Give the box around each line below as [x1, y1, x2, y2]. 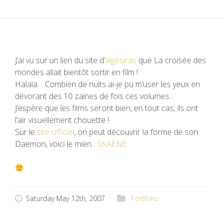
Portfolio [131, 194, 158, 203]
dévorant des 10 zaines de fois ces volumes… [15, 91, 175, 102]
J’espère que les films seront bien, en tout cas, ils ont [15, 103, 198, 113]
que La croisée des [136, 55, 206, 66]
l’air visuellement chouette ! [15, 114, 109, 125]
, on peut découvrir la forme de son [74, 126, 198, 137]
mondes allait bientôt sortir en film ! [15, 67, 138, 78]
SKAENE [97, 138, 127, 149]
